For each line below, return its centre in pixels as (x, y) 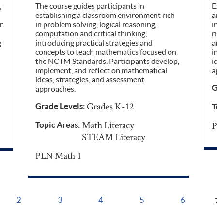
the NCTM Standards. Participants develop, (108, 61)
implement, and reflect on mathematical (101, 70)
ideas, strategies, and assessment (90, 79)
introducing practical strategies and (94, 43)
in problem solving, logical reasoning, (96, 24)
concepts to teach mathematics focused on (106, 52)
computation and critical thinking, (91, 33)
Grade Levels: (61, 106)
